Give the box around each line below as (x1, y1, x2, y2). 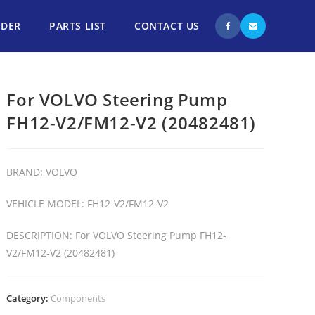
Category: (6, 292, 51, 304)
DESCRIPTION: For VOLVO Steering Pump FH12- (6, 229, 227, 242)
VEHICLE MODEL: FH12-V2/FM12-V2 (6, 197, 169, 210)
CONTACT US (134, 19, 200, 32)
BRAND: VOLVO (6, 165, 78, 179)
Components (51, 292, 106, 304)
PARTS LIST (49, 19, 106, 32)
